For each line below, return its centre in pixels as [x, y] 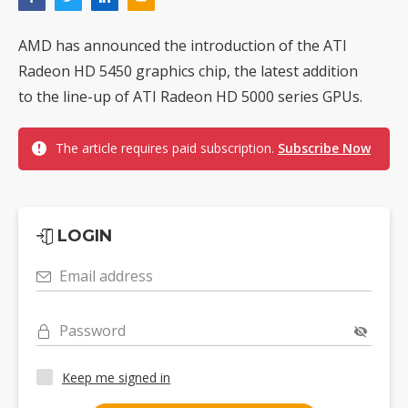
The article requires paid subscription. [167, 148]
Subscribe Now [324, 148]
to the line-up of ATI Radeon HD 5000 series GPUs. [190, 97]
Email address [106, 276]
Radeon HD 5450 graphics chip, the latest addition [188, 71]
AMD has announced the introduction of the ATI [183, 46]
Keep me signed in [116, 377]
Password [92, 331]
